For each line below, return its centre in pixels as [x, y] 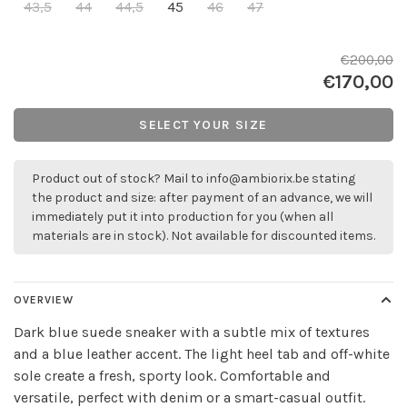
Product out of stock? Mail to [119, 179]
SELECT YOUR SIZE [203, 125]
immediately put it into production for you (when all [183, 217]
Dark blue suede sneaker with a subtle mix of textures [192, 332]
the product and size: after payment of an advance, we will [202, 198]
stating [332, 179]
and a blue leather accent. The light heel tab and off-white [202, 354]
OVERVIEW [44, 300]
